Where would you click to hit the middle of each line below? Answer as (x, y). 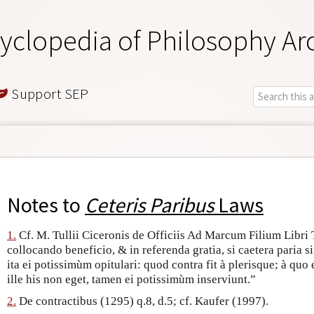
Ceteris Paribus (149, 205)
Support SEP (48, 93)
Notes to (46, 205)
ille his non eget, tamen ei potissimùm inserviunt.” (131, 280)
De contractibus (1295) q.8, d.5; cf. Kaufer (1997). (142, 301)
